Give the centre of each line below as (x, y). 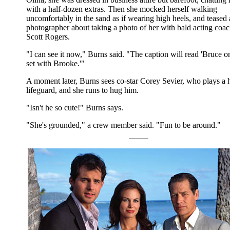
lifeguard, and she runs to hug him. (82, 90)
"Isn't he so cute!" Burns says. (75, 107)
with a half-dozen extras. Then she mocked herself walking (122, 9)
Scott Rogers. (48, 36)
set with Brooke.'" (55, 63)
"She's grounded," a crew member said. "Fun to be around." (123, 125)
